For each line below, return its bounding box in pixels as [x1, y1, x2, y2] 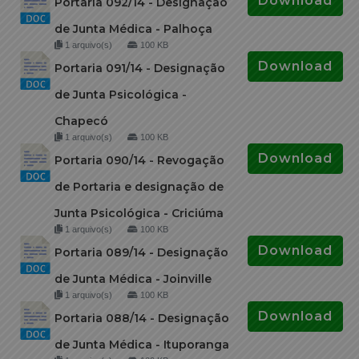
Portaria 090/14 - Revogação [54, 152, 224, 167]
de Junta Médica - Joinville [54, 271, 212, 286]
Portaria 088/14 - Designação [54, 310, 229, 325]
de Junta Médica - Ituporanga [54, 337, 229, 352]
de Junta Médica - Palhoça [54, 21, 212, 36]
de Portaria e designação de [54, 179, 224, 194]
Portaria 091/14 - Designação [54, 60, 225, 75]
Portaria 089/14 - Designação [54, 244, 228, 260]
